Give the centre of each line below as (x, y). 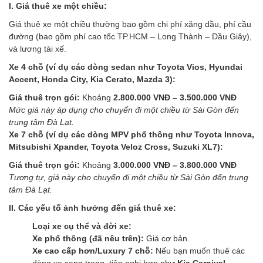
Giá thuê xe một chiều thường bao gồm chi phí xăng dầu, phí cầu (130, 24)
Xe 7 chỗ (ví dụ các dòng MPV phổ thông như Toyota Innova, (131, 134)
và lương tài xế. (38, 48)
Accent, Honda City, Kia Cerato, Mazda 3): (92, 79)
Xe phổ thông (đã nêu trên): (88, 238)
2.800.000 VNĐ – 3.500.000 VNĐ (175, 97)
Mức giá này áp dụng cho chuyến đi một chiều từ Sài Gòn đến (124, 109)
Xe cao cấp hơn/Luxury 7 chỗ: (93, 250)
